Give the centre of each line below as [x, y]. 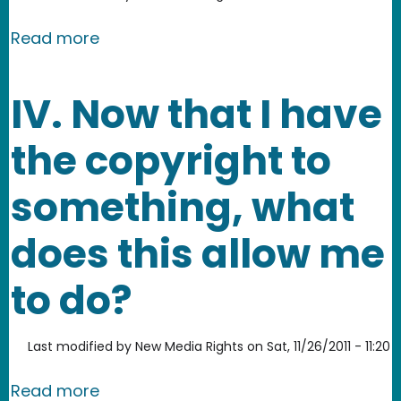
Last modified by [80, 346]
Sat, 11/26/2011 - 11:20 [328, 346]
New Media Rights [189, 346]
